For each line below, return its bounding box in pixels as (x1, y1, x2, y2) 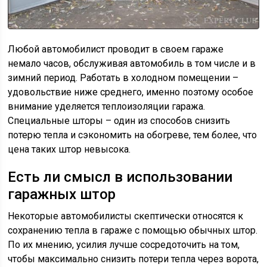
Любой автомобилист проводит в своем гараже (8, 44, 224, 55)
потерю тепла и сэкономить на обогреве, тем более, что (8, 129, 257, 141)
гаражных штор (8, 186, 116, 203)
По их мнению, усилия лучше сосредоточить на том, (8, 239, 240, 251)
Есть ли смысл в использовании (8, 169, 233, 186)
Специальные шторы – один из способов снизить (8, 115, 231, 127)
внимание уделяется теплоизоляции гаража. (8, 101, 206, 113)
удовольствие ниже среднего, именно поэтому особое (8, 86, 254, 98)
